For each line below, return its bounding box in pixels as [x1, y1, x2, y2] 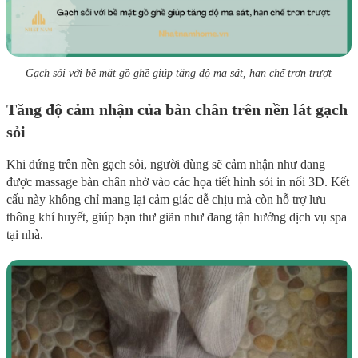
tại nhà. [6, 228, 43, 242]
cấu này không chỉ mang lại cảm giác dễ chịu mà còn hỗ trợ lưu [6, 193, 326, 207]
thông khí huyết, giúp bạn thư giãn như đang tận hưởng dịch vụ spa [6, 210, 347, 225]
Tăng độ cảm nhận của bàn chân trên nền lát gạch [6, 101, 348, 119]
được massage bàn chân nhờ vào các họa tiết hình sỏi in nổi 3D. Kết [6, 175, 349, 189]
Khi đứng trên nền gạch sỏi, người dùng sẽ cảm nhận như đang [6, 157, 325, 172]
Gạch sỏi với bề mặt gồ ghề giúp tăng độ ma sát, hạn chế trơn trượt [26, 67, 332, 80]
